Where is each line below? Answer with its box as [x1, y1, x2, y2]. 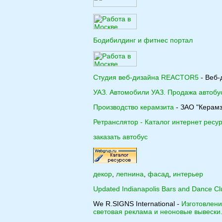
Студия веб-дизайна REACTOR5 [93, 73, 199, 81]
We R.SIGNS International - [93, 200, 181, 208]
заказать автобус [93, 133, 148, 141]
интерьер [173, 170, 203, 178]
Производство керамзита [93, 103, 174, 111]
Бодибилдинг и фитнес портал [93, 36, 193, 44]
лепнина [116, 170, 144, 178]
